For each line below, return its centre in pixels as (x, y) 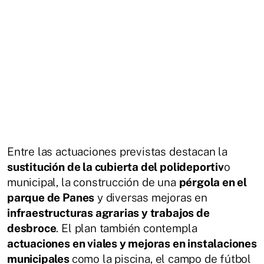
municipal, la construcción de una (93, 182)
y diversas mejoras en (151, 197)
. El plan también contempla (127, 228)
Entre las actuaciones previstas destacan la (117, 151)
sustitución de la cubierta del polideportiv (115, 167)
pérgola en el (213, 182)
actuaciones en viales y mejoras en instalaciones (132, 243)
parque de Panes (51, 197)
